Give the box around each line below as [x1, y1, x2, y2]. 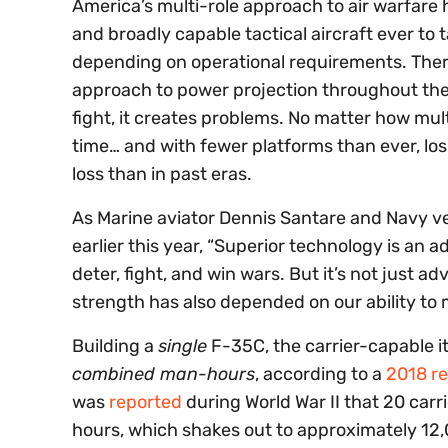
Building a [72, 335, 158, 358]
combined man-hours [72, 363, 255, 386]
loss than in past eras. [72, 163, 252, 186]
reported [109, 391, 182, 414]
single [158, 335, 207, 358]
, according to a [255, 363, 386, 386]
